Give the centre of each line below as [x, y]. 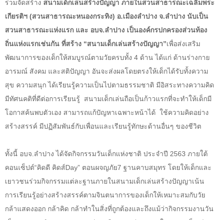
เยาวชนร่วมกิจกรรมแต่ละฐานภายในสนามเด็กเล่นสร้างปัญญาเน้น [105, 181]
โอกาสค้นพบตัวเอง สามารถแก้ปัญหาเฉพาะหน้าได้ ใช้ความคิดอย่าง [107, 112]
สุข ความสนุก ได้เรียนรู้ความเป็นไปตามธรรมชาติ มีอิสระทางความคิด [110, 85]
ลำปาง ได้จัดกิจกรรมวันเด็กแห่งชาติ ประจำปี [102, 153]
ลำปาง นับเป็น [187, 16]
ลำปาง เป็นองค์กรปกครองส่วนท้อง [156, 30]
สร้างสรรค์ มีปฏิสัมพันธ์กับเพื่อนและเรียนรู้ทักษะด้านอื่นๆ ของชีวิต [103, 126]
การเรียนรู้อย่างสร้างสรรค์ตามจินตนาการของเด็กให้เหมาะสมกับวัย [105, 195]
